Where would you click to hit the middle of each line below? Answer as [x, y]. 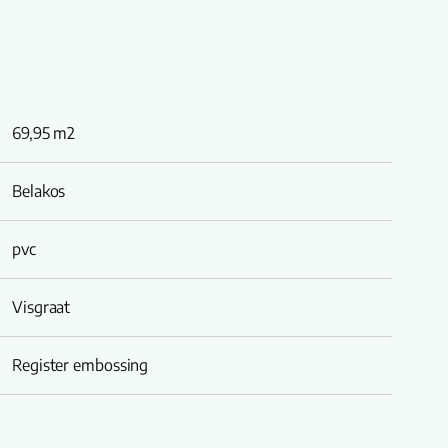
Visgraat [41, 307]
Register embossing [80, 365]
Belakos [39, 191]
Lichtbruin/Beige [69, 423]
